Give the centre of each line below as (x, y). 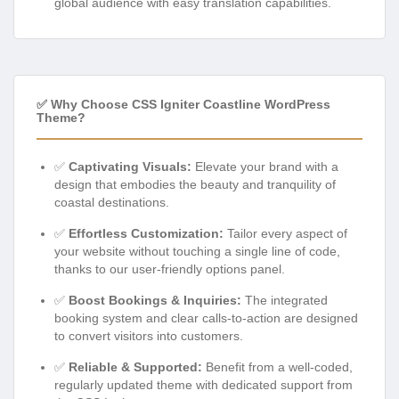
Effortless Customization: (146, 233)
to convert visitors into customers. (149, 335)
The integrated (285, 300)
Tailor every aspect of (285, 233)
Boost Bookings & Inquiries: (155, 300)
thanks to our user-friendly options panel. (170, 269)
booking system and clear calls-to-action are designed (206, 318)
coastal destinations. (112, 202)
